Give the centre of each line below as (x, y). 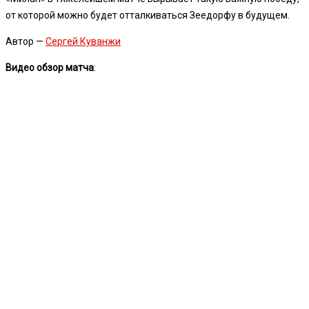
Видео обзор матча (50, 67)
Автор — (26, 41)
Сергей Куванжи (83, 41)
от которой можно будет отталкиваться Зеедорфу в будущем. (148, 15)
